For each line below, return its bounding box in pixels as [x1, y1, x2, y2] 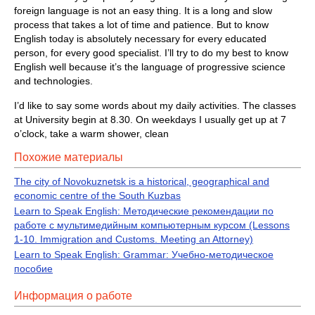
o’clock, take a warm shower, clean [14, 128, 169, 139]
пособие [14, 263, 53, 274]
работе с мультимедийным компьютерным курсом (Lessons [14, 219, 290, 231]
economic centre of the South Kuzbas [14, 190, 181, 201]
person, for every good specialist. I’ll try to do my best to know [14, 47, 288, 58]
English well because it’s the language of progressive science [14, 61, 285, 72]
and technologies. [14, 75, 93, 86]
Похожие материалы [14, 151, 123, 163]
